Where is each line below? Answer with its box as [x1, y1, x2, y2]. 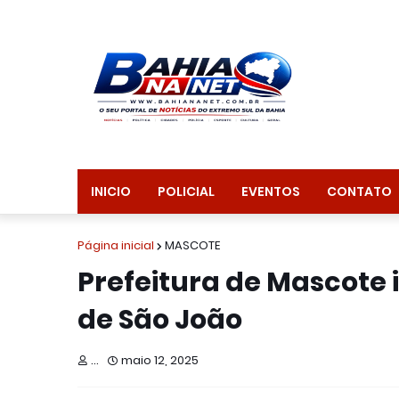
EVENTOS [241, 183, 300, 200]
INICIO [91, 183, 131, 200]
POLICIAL [158, 183, 215, 200]
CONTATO [327, 183, 392, 200]
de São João [77, 301, 242, 338]
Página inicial [77, 237, 154, 254]
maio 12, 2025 [121, 352, 199, 369]
